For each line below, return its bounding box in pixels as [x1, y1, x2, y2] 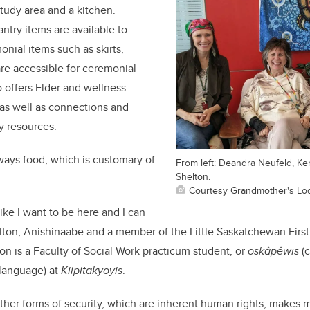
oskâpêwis [248, 243, 299, 259]
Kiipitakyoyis [61, 262, 122, 279]
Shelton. [176, 169, 210, 184]
